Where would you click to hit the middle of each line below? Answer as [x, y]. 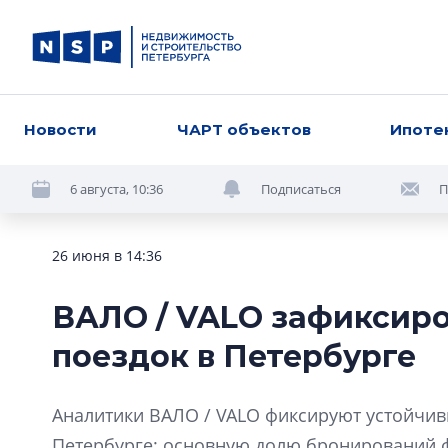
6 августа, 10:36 [116, 188]
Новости [60, 129]
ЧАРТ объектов [243, 129]
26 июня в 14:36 [107, 255]
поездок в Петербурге [234, 356]
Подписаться [301, 188]
